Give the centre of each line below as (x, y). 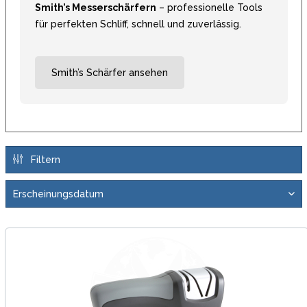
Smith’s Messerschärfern (95, 7)
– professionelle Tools (209, 7)
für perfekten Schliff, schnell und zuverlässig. (138, 24)
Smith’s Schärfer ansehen (109, 72)
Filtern (44, 159)
